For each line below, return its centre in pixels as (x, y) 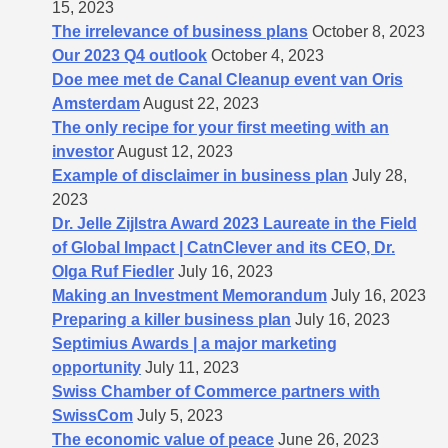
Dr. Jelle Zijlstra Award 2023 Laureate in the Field (234, 223)
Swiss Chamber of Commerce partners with (216, 391)
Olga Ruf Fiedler (113, 271)
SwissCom (92, 415)
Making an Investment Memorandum (189, 295)
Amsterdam (96, 103)
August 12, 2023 (175, 151)
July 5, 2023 (180, 415)
